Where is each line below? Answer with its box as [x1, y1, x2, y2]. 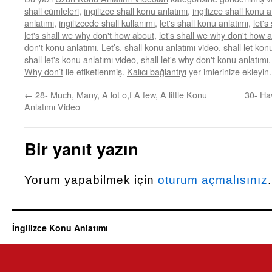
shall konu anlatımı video [124, 41, 219, 53]
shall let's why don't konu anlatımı [141, 53, 268, 66]
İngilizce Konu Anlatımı [12, 222, 108, 234]
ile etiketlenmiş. [63, 65, 127, 78]
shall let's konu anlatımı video [24, 53, 136, 66]
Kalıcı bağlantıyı [127, 65, 186, 78]
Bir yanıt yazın [24, 137, 138, 160]
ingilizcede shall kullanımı [59, 16, 155, 29]
